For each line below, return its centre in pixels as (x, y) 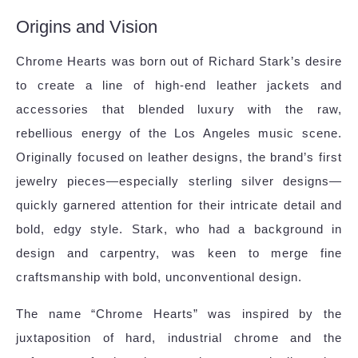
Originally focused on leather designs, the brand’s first (179, 157)
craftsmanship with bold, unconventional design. (159, 277)
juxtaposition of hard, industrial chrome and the (179, 338)
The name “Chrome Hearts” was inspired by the (179, 314)
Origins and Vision (87, 27)
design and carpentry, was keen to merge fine (179, 253)
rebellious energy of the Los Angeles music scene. (179, 133)
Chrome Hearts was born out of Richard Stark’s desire (179, 62)
